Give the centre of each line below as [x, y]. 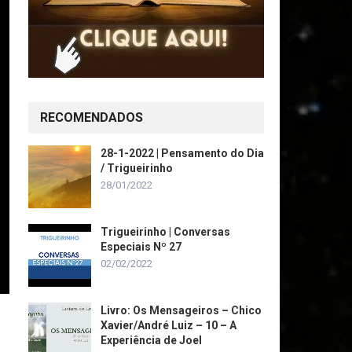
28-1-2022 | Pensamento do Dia [182, 153]
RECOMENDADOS [92, 117]
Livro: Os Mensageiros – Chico [181, 310]
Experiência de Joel [151, 340]
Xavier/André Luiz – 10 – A [169, 325]
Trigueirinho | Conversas [165, 232]
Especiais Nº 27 [141, 247]
